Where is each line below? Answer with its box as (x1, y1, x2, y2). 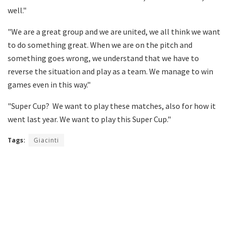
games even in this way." (8, 79, 91, 90)
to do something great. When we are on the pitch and (8, 39, 192, 50)
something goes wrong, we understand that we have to (8, 52, 199, 63)
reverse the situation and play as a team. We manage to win (8, 66, 213, 76)
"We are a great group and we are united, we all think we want (8, 26, 220, 37)
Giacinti (34, 135, 59, 145)
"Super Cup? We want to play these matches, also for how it (8, 100, 216, 111)
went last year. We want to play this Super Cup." (8, 113, 171, 124)
